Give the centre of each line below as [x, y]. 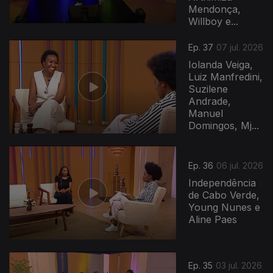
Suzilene [208, 89]
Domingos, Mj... [224, 126]
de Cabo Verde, [224, 195]
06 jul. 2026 [240, 166]
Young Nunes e [225, 207]
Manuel [206, 114]
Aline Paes [213, 220]
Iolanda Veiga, [221, 65]
